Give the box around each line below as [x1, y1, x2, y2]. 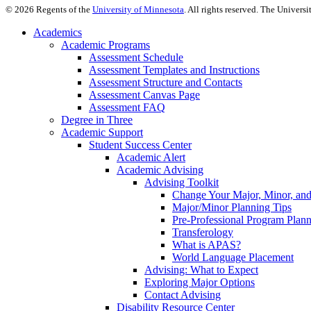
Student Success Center [89, 138, 192, 151]
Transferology [172, 226, 233, 238]
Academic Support [61, 126, 143, 138]
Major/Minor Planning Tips [172, 201, 292, 213]
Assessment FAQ [89, 101, 165, 113]
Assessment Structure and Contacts [89, 76, 242, 88]
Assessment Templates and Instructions [89, 63, 260, 76]
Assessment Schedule [89, 51, 183, 63]
